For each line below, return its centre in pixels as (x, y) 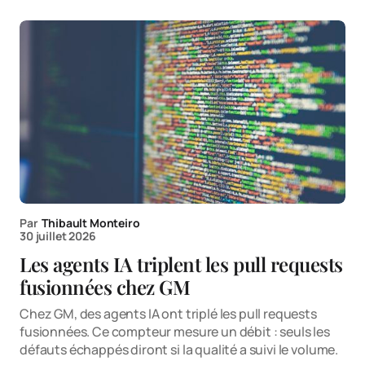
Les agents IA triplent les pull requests (181, 264)
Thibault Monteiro (91, 222)
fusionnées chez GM (105, 286)
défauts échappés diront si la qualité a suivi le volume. (179, 349)
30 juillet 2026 (58, 235)
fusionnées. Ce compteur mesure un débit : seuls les (175, 331)
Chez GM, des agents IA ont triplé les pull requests (168, 313)
